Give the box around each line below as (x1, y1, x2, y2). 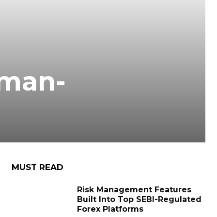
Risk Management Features (77, 185, 191, 195)
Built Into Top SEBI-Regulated (77, 195, 201, 204)
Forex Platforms (77, 204, 143, 214)
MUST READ (12, 162, 63, 172)
